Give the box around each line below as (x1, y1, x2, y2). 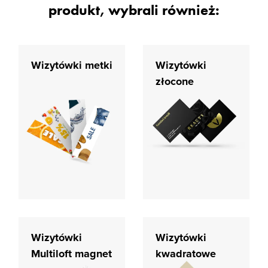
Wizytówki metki (31, 59, 112, 72)
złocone (156, 75, 194, 88)
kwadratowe (156, 247, 216, 260)
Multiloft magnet (31, 247, 112, 260)
